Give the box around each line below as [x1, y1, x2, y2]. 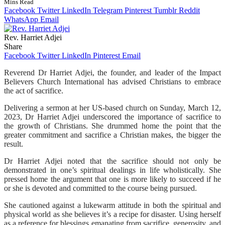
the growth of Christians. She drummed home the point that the [4, 121, 221, 130]
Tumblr [154, 6, 177, 15]
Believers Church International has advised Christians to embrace [4, 77, 221, 86]
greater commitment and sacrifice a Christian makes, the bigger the [4, 130, 221, 139]
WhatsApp [4, 15, 38, 24]
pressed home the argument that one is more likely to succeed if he [4, 174, 221, 183]
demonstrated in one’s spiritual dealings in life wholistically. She [4, 165, 221, 174]
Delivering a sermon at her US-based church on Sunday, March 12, [4, 103, 221, 112]
